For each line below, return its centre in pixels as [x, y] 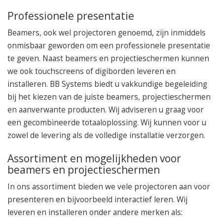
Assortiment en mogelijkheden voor [94, 159]
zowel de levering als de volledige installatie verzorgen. [106, 136]
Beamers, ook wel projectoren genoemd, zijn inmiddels [107, 33]
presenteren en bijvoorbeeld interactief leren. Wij [97, 200]
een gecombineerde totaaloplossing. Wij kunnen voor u [107, 123]
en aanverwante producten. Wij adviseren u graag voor [106, 110]
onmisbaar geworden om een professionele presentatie [109, 46]
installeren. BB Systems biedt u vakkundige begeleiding [107, 84]
